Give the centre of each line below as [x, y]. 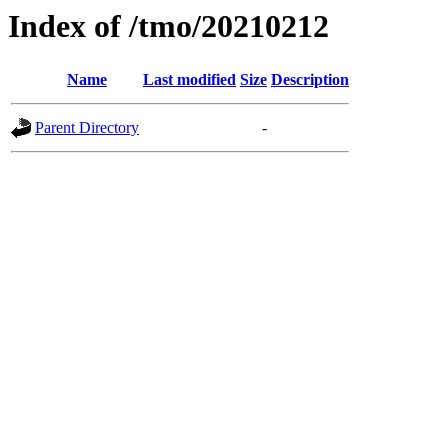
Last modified [189, 80]
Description [310, 80]
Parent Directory [87, 128]
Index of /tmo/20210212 [168, 26]
